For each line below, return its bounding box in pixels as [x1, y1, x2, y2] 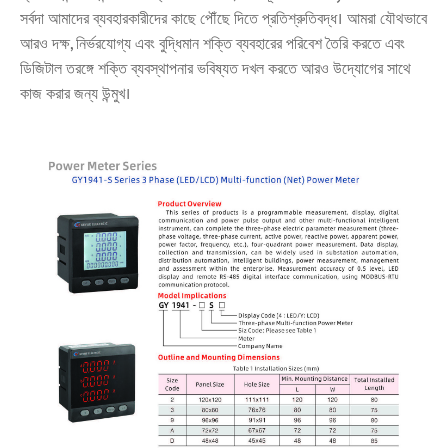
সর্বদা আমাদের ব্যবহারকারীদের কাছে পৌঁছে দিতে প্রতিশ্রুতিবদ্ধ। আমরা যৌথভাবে [20, 6, 427, 34]
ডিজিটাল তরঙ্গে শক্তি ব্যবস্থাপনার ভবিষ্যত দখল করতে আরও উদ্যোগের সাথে [20, 56, 411, 84]
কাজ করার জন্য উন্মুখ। [20, 81, 131, 109]
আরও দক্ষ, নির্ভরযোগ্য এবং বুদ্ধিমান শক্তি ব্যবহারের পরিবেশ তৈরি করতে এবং [20, 31, 405, 59]
